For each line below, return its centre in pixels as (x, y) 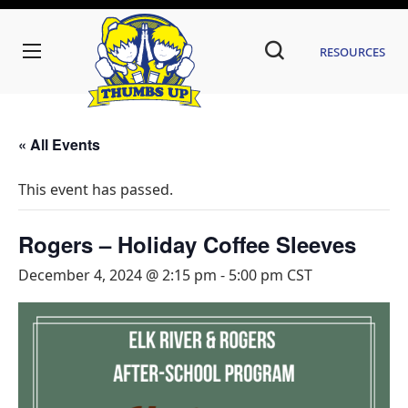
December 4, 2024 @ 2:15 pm (117, 275)
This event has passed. (96, 189)
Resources (352, 51)
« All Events (59, 144)
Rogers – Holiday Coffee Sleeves (187, 244)
